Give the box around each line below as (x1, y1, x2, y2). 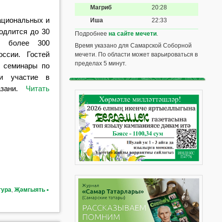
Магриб (90, 4, 112, 11)
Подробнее (75, 30, 109, 37)
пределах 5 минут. (75, 60, 127, 67)
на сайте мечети (109, 30, 157, 37)
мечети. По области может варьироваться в (75, 51, 198, 58)
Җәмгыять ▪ (14, 186, 49, 193)
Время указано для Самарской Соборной (75, 42, 192, 49)
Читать (26, 84, 50, 93)
